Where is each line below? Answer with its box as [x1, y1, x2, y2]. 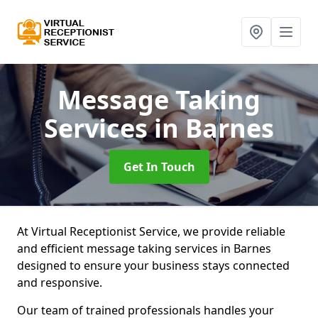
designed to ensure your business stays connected [17, 258, 290, 273]
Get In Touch [123, 159, 195, 175]
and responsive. [17, 275, 105, 290]
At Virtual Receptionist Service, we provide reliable [17, 224, 285, 239]
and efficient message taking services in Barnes [17, 241, 271, 256]
